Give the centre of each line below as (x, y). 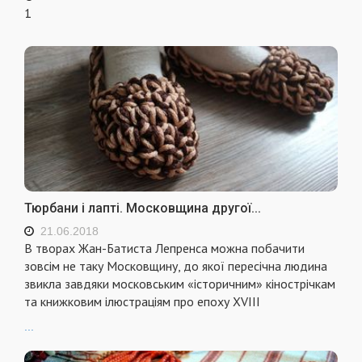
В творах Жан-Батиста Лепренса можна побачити (164, 248)
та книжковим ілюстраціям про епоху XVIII (142, 301)
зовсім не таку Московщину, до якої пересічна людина (176, 265)
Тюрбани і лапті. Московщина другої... (143, 208)
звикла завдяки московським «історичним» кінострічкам (180, 283)
